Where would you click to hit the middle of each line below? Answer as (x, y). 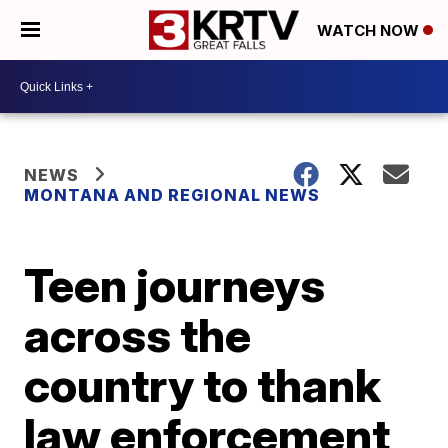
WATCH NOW (370, 31)
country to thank (203, 385)
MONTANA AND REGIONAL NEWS (172, 195)
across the (138, 335)
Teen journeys (175, 285)
